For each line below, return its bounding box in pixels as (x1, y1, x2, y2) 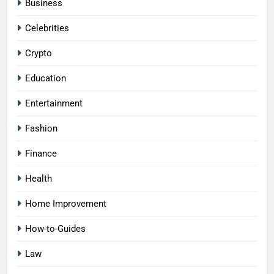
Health (25, 172, 52, 184)
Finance (25, 147, 57, 159)
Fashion (25, 122, 57, 134)
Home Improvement (25, 198, 106, 209)
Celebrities (25, 22, 69, 34)
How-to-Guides (25, 223, 86, 234)
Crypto (25, 47, 52, 59)
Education (25, 72, 66, 84)
